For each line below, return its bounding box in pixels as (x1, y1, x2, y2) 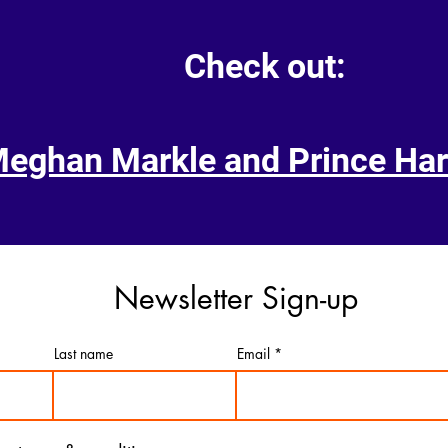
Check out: (184, 46, 347, 86)
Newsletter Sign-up (114, 278, 358, 318)
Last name (54, 344, 113, 363)
